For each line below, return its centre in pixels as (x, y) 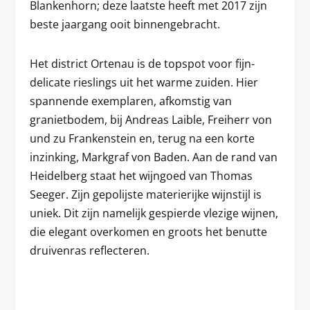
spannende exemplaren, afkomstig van (130, 101)
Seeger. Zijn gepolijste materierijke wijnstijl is (145, 194)
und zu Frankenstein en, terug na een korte (142, 138)
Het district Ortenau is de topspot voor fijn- (142, 63)
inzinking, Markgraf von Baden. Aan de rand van (153, 157)
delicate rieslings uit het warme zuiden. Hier (144, 82)
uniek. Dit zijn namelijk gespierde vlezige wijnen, (154, 213)
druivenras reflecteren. (89, 250)
